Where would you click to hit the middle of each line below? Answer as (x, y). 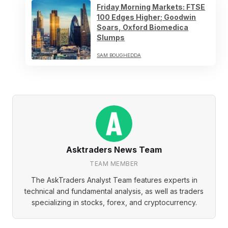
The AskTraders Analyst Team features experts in (114, 180)
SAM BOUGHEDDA (119, 55)
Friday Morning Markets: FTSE (151, 7)
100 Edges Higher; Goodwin (147, 17)
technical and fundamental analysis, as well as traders (114, 191)
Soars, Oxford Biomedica (143, 27)
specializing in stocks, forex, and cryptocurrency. (114, 202)
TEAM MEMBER (114, 163)
